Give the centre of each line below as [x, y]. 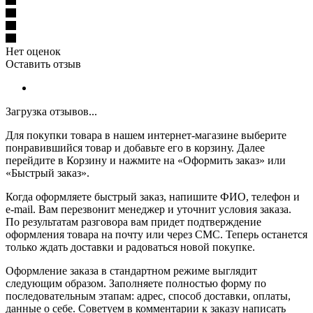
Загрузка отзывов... [51, 112]
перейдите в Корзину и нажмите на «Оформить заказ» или [146, 161]
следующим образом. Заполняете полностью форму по [136, 284]
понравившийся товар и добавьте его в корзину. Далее [135, 148]
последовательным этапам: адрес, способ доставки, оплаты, [148, 296]
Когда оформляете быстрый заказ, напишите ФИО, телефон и [153, 197]
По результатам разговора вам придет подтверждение [133, 222]
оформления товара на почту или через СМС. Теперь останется [156, 235]
